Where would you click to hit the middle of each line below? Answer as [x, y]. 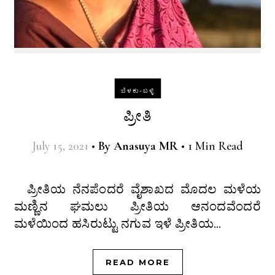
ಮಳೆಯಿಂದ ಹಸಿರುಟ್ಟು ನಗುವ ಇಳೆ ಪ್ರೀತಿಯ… [118, 224]
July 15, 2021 [60, 146]
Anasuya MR [146, 146]
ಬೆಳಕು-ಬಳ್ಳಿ [137, 91]
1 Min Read [215, 146]
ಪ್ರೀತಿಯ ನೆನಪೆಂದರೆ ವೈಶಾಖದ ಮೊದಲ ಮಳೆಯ [29, 189]
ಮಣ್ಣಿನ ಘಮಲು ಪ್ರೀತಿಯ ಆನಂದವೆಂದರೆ [137, 207]
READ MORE [137, 262]
